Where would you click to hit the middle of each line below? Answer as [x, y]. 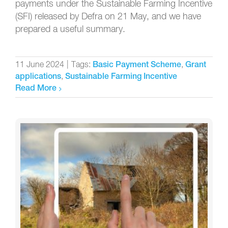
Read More [36, 89]
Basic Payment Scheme [137, 65]
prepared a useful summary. [70, 29]
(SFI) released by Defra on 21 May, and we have [108, 17]
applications [38, 77]
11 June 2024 [40, 65]
